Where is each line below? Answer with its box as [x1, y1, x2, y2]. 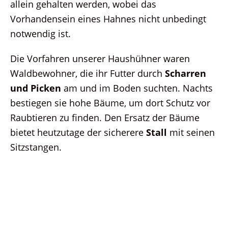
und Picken [10, 81, 61, 94]
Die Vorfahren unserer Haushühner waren [10, 51, 190, 65]
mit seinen [167, 125, 215, 138]
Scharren [165, 66, 206, 79]
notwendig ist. [10, 26, 71, 40]
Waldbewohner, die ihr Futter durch [10, 66, 165, 79]
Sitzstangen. [10, 140, 62, 153]
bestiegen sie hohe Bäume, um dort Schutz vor [10, 96, 210, 109]
